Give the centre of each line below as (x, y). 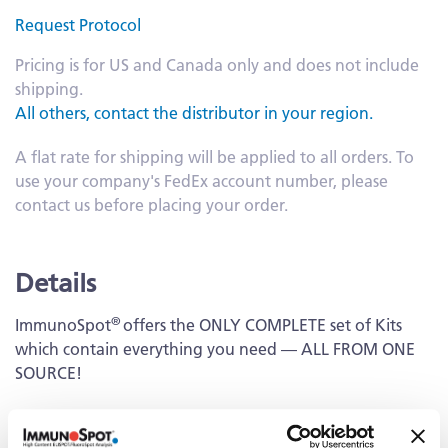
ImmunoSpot (63, 325)
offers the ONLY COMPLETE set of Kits (262, 325)
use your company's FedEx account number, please (201, 181)
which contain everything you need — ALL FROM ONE (215, 349)
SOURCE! (48, 373)
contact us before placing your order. (151, 205)
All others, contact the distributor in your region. (194, 113)
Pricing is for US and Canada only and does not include (217, 65)
